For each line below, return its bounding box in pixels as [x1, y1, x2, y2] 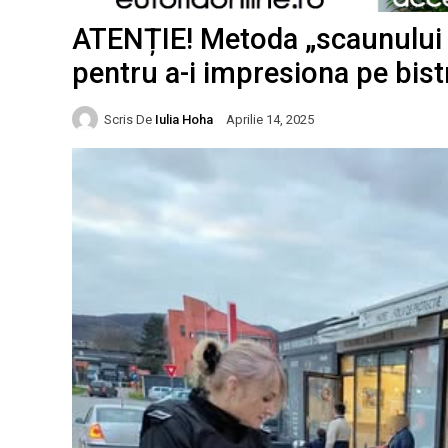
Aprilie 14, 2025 [226, 112, 314, 128]
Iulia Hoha [155, 111, 213, 127]
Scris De [104, 111, 152, 127]
